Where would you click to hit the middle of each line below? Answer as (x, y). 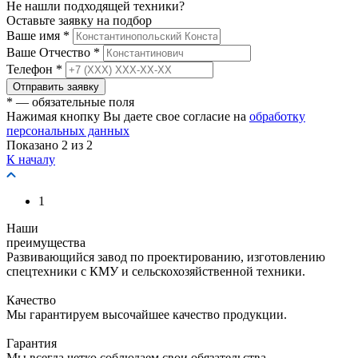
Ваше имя (35, 35)
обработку (277, 116)
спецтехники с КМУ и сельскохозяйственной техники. (156, 271)
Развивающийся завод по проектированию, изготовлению (166, 257)
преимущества (46, 242)
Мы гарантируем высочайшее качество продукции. (147, 314)
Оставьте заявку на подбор (79, 20)
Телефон (31, 69)
